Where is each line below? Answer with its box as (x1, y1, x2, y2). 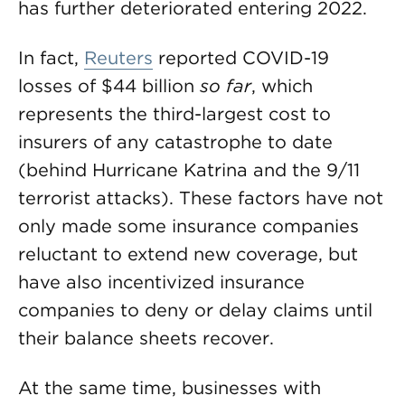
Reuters (84, 47, 153, 69)
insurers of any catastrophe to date (18, 131, 333, 153)
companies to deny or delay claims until (18, 299, 372, 321)
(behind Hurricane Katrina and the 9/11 (18, 159, 360, 181)
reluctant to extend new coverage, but (18, 243, 358, 265)
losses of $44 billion (18, 75, 200, 97)
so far (200, 75, 251, 97)
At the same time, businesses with (18, 377, 321, 399)
